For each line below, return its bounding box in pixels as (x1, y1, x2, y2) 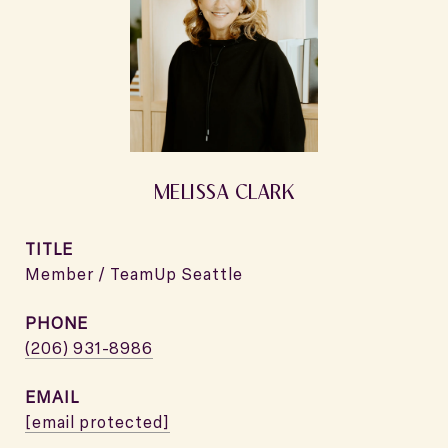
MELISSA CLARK (153, 176, 295, 204)
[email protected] (25, 411, 170, 433)
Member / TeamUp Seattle (25, 263, 243, 285)
